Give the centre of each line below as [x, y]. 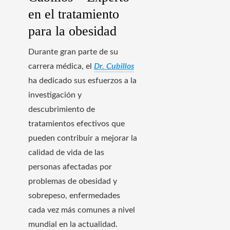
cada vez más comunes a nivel [82, 210]
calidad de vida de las [66, 152]
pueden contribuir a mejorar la [83, 138]
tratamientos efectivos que [76, 123]
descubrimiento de [62, 109]
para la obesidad [72, 31]
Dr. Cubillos [114, 66]
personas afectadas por [70, 167]
